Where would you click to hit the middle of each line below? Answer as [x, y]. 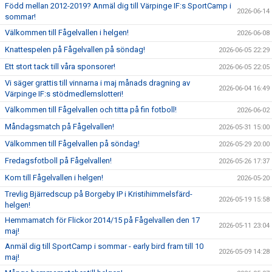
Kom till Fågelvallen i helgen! [54, 178]
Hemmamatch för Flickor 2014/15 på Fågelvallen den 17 [102, 220]
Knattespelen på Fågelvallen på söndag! [75, 49]
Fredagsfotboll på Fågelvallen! [58, 161]
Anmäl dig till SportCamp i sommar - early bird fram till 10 [104, 246]
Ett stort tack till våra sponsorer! [60, 66]
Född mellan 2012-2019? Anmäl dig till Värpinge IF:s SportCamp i [118, 6]
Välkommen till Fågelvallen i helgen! [67, 32]
